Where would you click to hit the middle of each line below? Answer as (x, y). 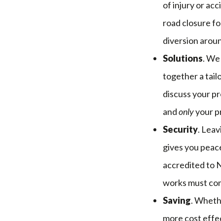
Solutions (183, 58)
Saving (177, 200)
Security (180, 129)
